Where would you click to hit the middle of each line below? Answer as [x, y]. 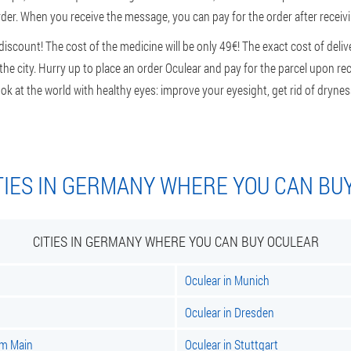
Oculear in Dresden [230, 312]
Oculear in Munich [227, 280]
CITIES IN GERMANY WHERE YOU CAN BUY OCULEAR [175, 241]
